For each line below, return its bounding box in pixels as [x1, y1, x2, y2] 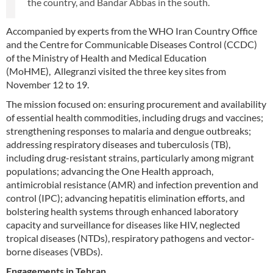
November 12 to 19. [6, 78, 89, 90]
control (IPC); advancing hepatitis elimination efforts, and [6, 191, 245, 204]
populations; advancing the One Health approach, [6, 165, 213, 177]
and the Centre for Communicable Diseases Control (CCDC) [6, 38, 257, 50]
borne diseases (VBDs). [6, 245, 102, 257]
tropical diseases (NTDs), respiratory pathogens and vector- [6, 232, 255, 244]
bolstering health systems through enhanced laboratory [6, 205, 238, 217]
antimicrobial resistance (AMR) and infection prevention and [6, 178, 258, 190]
